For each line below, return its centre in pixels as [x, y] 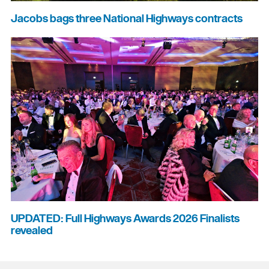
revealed [32, 231]
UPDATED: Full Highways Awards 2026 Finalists [125, 219]
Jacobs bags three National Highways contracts [127, 19]
